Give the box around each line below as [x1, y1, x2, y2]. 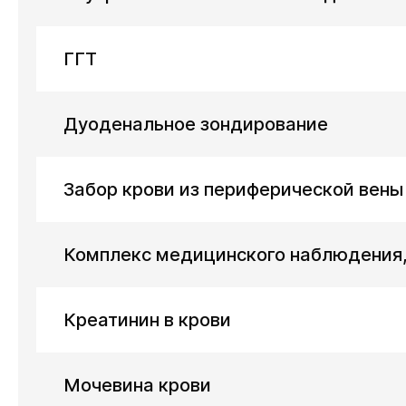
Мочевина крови [63, 374, 211, 396]
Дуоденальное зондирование [63, 113, 328, 135]
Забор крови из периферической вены [63, 179, 403, 200]
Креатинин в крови [63, 309, 231, 331]
